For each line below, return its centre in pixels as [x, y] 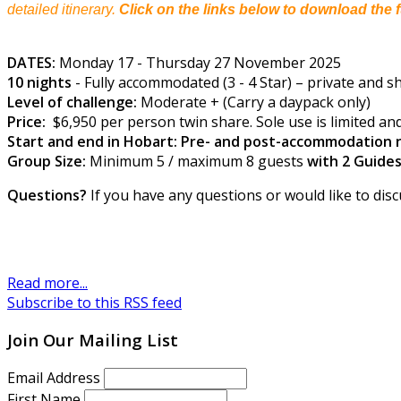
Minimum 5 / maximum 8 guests [195, 161]
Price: [28, 121]
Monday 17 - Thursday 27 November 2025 [198, 62]
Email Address [55, 378]
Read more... [47, 282]
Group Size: [47, 161]
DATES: [31, 62]
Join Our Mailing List [93, 340]
